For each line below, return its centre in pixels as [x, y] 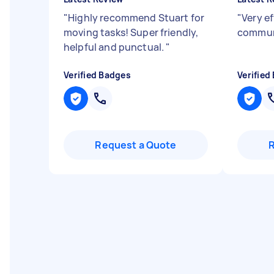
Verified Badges [97, 75]
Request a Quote [136, 145]
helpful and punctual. [115, 47]
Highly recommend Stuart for [136, 18]
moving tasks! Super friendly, [131, 32]
